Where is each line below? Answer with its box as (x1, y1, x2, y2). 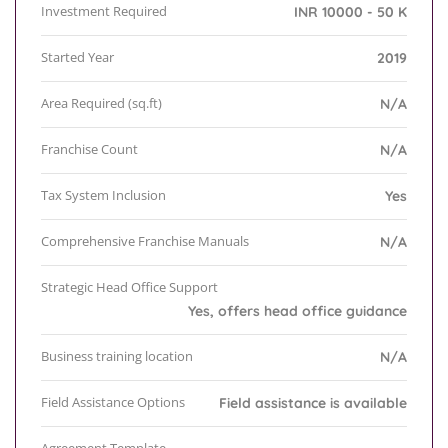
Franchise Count (41, 140, 138, 159)
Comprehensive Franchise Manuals (41, 232, 249, 251)
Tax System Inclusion (41, 186, 166, 205)
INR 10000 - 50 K (294, 3, 407, 22)
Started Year (41, 48, 114, 67)
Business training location (41, 347, 193, 366)
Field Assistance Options (41, 393, 185, 412)
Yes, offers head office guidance (188, 302, 407, 321)
